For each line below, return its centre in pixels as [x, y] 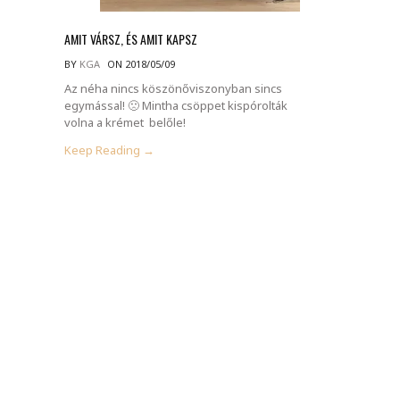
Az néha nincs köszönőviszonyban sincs [173, 88]
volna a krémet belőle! [125, 122]
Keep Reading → [109, 150]
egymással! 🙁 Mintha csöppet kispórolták [176, 105]
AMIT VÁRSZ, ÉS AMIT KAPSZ [131, 38]
